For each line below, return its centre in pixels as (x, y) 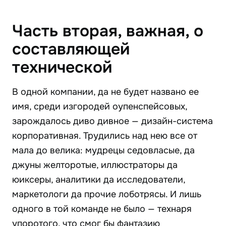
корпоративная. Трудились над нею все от (105, 136)
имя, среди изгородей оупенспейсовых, (100, 107)
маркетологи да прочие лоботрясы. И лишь (107, 194)
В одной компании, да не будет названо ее (105, 92)
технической (62, 68)
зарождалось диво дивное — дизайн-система (112, 121)
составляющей (71, 49)
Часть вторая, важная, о (108, 31)
